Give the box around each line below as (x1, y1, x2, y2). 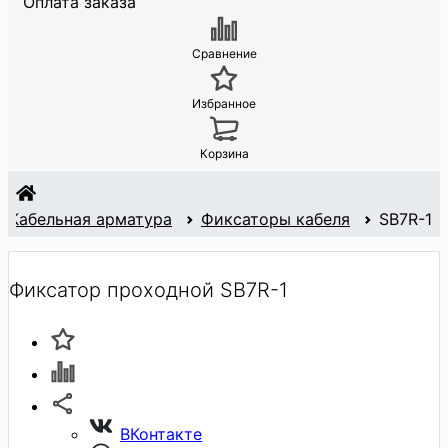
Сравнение (191, 46, 257, 62)
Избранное (192, 96, 256, 112)
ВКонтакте (120, 423, 202, 444)
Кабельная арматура (9, 209, 172, 230)
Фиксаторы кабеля (201, 209, 350, 230)
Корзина (199, 146, 249, 162)
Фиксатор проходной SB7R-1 (9, 277, 288, 302)
